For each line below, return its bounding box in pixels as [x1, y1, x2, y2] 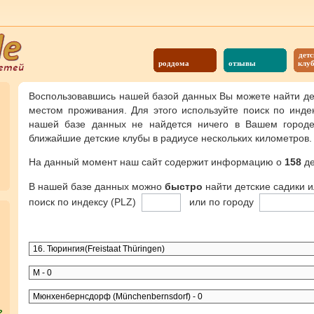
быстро [165, 180, 203, 192]
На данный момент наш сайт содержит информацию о [29, 156, 285, 168]
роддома [158, 59, 189, 67]
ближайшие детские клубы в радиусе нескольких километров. [29, 132, 312, 144]
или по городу [181, 196, 259, 208]
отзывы [228, 59, 256, 67]
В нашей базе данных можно [29, 180, 165, 192]
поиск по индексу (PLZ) [29, 196, 142, 208]
